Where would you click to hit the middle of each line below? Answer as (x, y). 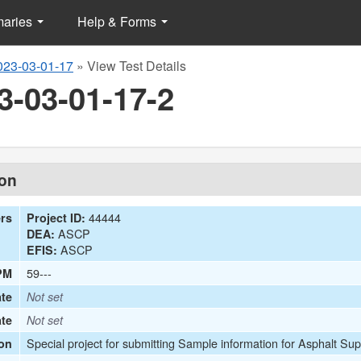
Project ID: (56, 218)
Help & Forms (118, 21)
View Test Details (137, 66)
